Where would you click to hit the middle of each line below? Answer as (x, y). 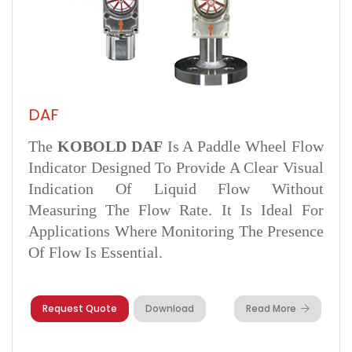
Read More (271, 308)
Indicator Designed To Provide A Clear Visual (176, 167)
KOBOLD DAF (110, 146)
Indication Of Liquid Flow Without (176, 189)
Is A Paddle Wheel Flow (243, 146)
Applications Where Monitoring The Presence (176, 231)
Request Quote (80, 308)
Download (170, 308)
